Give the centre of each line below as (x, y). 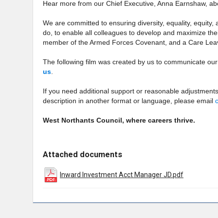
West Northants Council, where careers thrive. (119, 120)
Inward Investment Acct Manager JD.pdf (122, 175)
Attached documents (82, 155)
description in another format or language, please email (129, 101)
